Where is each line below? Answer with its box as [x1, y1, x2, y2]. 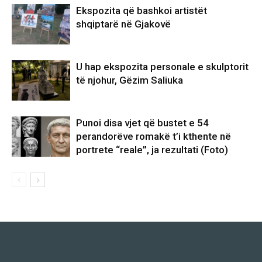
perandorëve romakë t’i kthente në [76, 130, 231, 142]
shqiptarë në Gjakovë [76, 18, 171, 30]
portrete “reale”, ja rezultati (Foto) [76, 143, 228, 156]
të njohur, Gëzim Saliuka [76, 74, 183, 86]
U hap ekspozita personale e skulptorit [76, 60, 249, 73]
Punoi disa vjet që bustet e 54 [76, 116, 209, 129]
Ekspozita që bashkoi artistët [76, 4, 207, 16]
